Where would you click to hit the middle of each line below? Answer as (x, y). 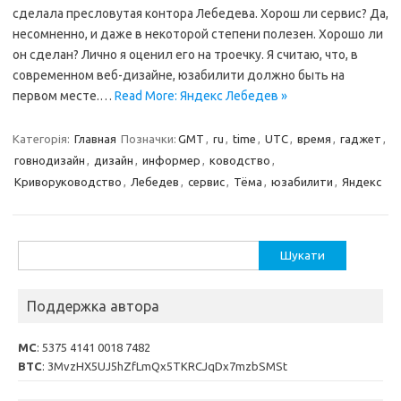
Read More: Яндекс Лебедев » (201, 96)
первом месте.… (64, 96)
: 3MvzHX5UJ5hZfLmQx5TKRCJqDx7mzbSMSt (165, 366)
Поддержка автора (93, 306)
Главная (95, 139)
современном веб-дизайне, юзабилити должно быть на (179, 75)
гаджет (361, 139)
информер (171, 160)
